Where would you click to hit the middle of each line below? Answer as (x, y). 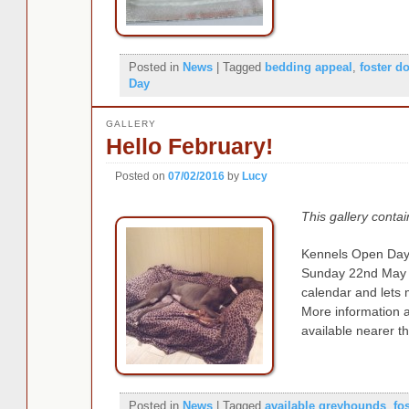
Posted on (141, 176)
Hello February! (189, 146)
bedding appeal (308, 67)
